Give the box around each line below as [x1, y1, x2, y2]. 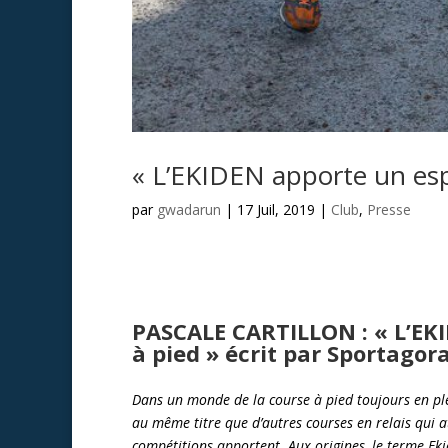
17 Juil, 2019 [237, 199, 315, 219]
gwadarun [157, 199, 221, 219]
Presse [367, 199, 411, 219]
